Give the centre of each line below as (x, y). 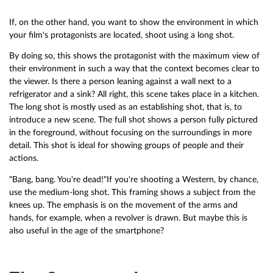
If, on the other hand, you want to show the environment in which (134, 22)
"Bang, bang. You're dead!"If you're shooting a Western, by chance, (134, 179)
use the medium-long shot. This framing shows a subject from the (132, 192)
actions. (24, 158)
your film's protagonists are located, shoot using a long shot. (122, 35)
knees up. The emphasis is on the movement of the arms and (123, 205)
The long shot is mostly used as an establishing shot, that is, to (126, 107)
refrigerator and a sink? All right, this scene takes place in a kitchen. (134, 94)
